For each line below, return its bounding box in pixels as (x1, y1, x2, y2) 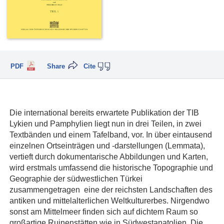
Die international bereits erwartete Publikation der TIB (9, 107, 199, 117)
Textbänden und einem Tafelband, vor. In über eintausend (9, 129, 212, 139)
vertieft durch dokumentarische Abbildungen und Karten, (9, 151, 208, 161)
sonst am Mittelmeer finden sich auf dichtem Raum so (9, 206, 198, 216)
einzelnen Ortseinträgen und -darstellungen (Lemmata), (9, 140, 205, 150)
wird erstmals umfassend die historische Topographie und (9, 162, 213, 172)
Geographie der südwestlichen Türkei (9, 173, 142, 183)
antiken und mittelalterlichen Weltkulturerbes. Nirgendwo (9, 195, 209, 205)
